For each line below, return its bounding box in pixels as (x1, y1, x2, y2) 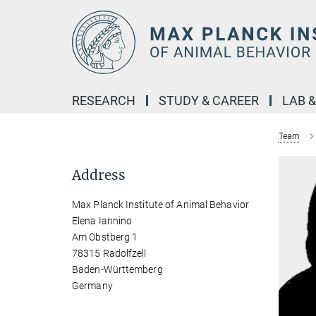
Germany (72, 280, 113, 291)
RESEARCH (72, 93, 135, 108)
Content (4, 25, 42, 39)
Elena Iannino (72, 215, 133, 226)
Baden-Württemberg (72, 264, 163, 275)
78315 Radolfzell (72, 248, 147, 259)
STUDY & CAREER (159, 93, 259, 108)
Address (72, 166, 126, 183)
